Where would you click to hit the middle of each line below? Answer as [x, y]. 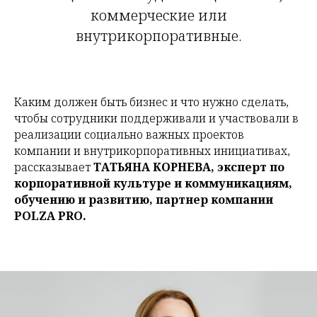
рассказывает [54, 167]
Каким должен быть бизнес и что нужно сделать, [151, 102]
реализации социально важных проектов [129, 134]
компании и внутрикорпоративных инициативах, [152, 151]
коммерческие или [158, 15]
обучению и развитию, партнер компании [144, 200]
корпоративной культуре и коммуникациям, [153, 183]
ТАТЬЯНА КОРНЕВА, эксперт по [189, 167]
